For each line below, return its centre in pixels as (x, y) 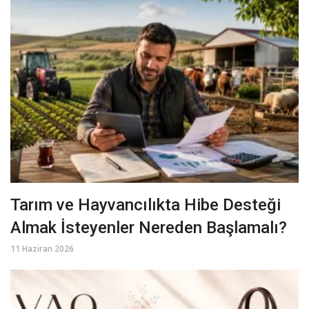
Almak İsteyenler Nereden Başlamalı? (149, 228)
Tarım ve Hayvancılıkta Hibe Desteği (146, 205)
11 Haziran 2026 (42, 249)
